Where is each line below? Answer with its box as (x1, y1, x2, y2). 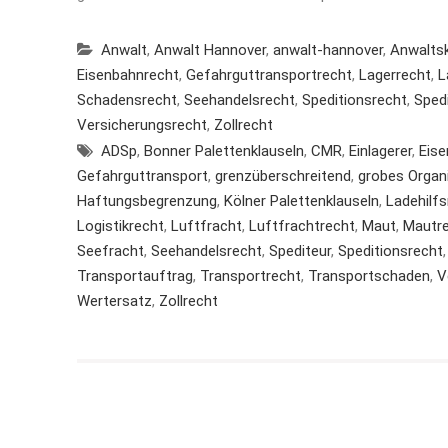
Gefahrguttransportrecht (186, 66, 352, 84)
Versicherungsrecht (77, 116, 207, 134)
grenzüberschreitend (215, 167, 351, 185)
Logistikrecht (77, 217, 164, 235)
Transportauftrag (77, 267, 193, 285)
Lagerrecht (359, 66, 431, 84)
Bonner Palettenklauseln (144, 142, 304, 160)
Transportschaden (308, 267, 430, 285)
